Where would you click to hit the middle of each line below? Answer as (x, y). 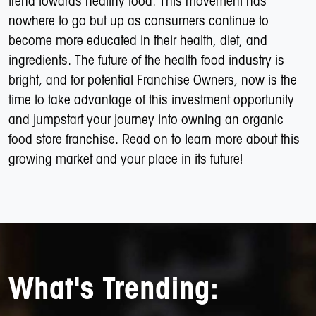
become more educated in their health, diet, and (138, 42)
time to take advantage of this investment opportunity (151, 101)
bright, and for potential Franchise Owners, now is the (153, 81)
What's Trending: (114, 291)
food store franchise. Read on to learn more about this (154, 140)
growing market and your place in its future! (126, 160)
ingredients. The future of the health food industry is (146, 61)
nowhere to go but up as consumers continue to (139, 22)
